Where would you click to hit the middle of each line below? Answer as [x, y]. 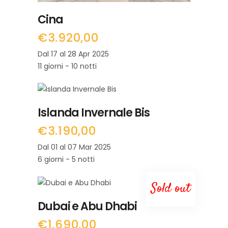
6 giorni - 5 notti [66, 160]
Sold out [171, 189]
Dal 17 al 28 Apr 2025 [73, 54]
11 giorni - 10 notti [67, 66]
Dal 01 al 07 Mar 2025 [74, 147]
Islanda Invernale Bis [94, 113]
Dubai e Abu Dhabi [88, 207]
